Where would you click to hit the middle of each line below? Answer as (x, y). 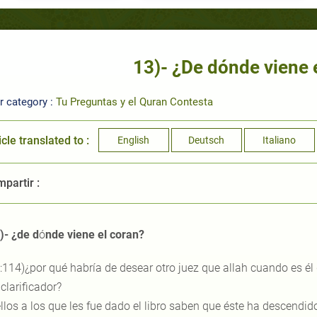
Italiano (279, 140)
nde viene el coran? (94, 235)
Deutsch (206, 140)
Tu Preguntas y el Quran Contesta (134, 102)
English (133, 140)
